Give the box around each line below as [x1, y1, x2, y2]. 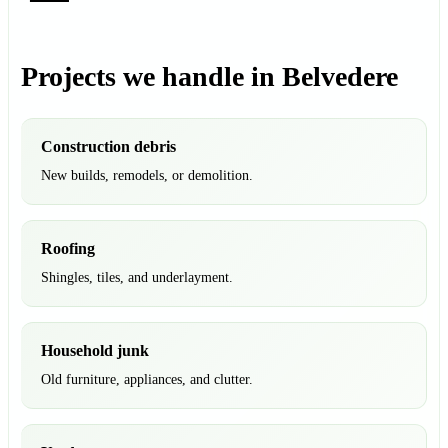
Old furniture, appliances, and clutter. [41, 372, 253, 388]
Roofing [41, 240, 95, 258]
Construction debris [41, 138, 176, 156]
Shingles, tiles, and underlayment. [41, 270, 233, 286]
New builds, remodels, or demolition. [41, 168, 253, 184]
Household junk [41, 342, 149, 360]
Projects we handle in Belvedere [21, 61, 398, 93]
